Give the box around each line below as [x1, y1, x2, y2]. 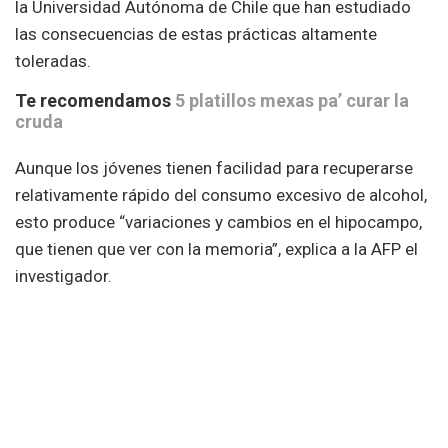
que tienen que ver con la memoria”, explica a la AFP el [15, 238, 418, 259]
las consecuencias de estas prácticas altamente [15, 23, 377, 44]
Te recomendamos [15, 89, 175, 111]
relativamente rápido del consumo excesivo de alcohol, [15, 184, 427, 205]
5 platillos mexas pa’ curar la [175, 89, 409, 111]
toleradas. [15, 50, 91, 71]
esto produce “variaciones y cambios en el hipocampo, [15, 211, 422, 232]
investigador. [15, 265, 112, 286]
